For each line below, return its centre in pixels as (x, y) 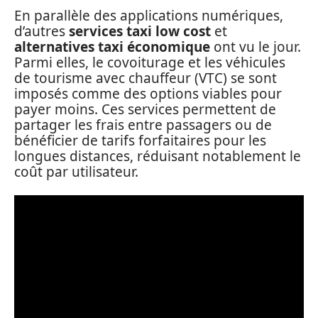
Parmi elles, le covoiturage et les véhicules (150, 62)
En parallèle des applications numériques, (149, 15)
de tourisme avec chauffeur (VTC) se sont (146, 78)
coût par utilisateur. (76, 171)
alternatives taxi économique (112, 46)
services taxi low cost (140, 31)
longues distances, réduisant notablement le (158, 156)
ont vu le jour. (256, 46)
